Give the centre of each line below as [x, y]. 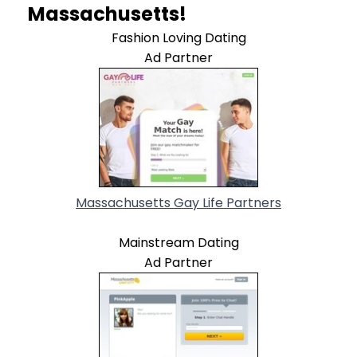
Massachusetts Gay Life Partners [178, 202]
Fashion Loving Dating [178, 37]
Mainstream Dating [178, 242]
